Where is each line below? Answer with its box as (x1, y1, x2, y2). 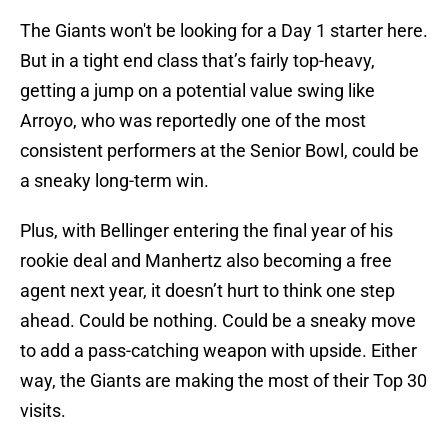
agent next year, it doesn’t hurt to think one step (20, 280, 395, 302)
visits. (20, 400, 66, 422)
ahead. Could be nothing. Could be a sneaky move (20, 310, 416, 332)
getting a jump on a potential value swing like (20, 80, 375, 102)
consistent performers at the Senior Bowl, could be (20, 140, 419, 162)
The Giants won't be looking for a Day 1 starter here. (20, 20, 428, 42)
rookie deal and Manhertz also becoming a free (20, 250, 392, 272)
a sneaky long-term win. (20, 170, 209, 192)
